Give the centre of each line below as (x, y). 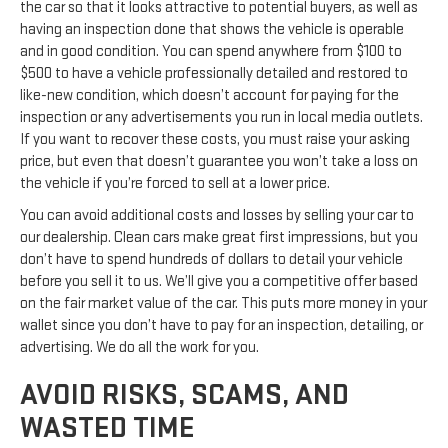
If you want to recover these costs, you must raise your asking (215, 139)
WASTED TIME (107, 427)
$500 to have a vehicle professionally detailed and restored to (214, 73)
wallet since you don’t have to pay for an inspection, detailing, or (221, 325)
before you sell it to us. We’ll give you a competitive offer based (219, 281)
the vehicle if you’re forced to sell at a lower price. (175, 183)
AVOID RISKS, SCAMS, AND (184, 394)
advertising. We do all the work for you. (139, 347)
